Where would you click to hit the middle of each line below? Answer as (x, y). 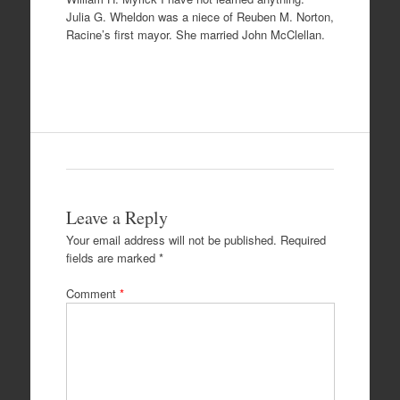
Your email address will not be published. (171, 240)
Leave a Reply (117, 218)
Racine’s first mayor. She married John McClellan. (195, 35)
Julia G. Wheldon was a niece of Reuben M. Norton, (200, 17)
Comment (92, 293)
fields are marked (112, 258)
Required (303, 240)
